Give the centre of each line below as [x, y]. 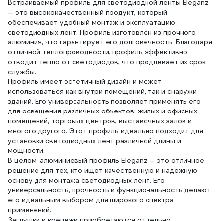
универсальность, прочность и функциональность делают [109, 190]
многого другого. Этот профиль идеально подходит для [106, 131]
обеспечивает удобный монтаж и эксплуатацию [92, 22]
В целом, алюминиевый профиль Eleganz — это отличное [106, 160]
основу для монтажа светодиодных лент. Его [86, 180]
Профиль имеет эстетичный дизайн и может [85, 81]
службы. [22, 72]
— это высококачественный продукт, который [88, 12]
